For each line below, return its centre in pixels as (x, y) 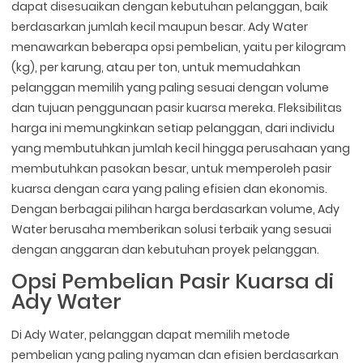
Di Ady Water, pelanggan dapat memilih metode (151, 334)
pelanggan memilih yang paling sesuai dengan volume (171, 88)
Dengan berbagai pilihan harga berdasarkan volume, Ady (176, 209)
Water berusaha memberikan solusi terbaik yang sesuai (172, 230)
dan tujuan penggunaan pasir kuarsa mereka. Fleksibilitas (177, 108)
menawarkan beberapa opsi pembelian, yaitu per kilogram (179, 47)
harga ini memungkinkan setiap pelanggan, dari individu (173, 128)
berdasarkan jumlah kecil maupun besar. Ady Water (160, 27)
